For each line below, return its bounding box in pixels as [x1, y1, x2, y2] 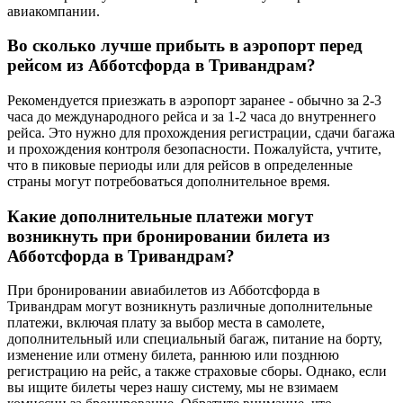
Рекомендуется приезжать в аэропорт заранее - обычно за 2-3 [7, 93, 381, 109]
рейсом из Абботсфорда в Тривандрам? [7, 56, 316, 76]
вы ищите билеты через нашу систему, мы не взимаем [7, 380, 338, 396]
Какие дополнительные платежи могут [7, 206, 313, 226]
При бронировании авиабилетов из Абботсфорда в [7, 282, 320, 299]
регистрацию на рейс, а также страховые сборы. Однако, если [7, 363, 387, 380]
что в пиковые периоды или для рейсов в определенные [7, 157, 353, 174]
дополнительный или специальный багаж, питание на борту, [7, 331, 382, 347]
